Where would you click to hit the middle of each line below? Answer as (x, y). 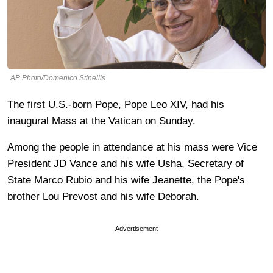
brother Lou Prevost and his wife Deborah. (105, 196)
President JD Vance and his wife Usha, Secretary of (126, 163)
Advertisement (136, 228)
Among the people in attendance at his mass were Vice (132, 147)
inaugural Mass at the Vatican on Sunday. (103, 121)
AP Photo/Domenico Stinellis (58, 78)
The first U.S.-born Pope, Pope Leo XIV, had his (116, 104)
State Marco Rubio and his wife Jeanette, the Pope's (126, 180)
